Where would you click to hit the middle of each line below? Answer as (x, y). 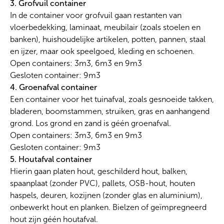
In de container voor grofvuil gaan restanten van (96, 15)
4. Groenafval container (53, 87)
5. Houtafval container (51, 159)
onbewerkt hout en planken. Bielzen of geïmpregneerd (108, 207)
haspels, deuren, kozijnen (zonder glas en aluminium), (106, 195)
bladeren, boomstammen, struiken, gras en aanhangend (110, 111)
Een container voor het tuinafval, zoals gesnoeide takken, (112, 99)
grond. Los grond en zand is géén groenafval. (90, 123)
